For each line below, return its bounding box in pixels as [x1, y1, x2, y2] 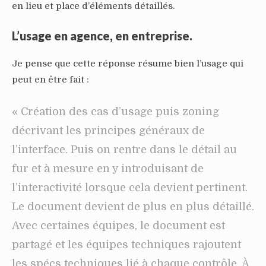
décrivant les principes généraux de [12, 124, 205, 137]
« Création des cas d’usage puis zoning [12, 105, 219, 118]
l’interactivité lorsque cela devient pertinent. [12, 181, 248, 194]
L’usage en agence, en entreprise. [12, 28, 192, 43]
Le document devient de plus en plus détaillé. [12, 200, 254, 213]
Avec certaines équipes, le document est [12, 219, 225, 232]
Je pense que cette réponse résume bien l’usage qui [12, 58, 243, 69]
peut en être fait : [12, 74, 89, 85]
